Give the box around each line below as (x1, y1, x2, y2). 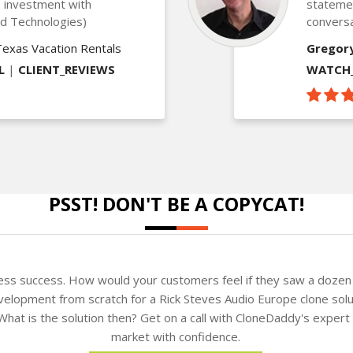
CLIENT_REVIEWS (18, 61, 115, 77)
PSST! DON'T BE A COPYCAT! (49, 190, 304, 217)
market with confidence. (110, 328, 240, 344)
